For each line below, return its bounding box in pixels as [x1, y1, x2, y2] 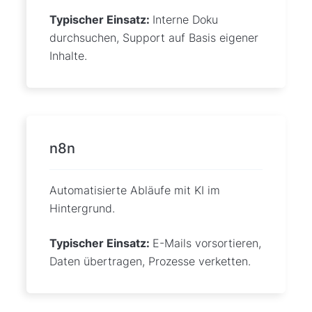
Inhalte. [49, 48, 87, 63]
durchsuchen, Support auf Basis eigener [49, 30, 258, 45]
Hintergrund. [49, 201, 115, 215]
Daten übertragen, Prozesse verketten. [49, 253, 251, 268]
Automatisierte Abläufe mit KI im [49, 182, 220, 197]
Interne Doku [152, 12, 218, 26]
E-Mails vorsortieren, [152, 235, 261, 250]
